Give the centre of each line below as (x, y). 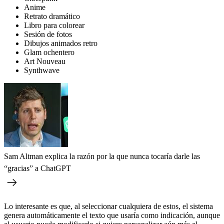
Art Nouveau (45, 61)
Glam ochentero (49, 52)
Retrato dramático (52, 16)
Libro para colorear (54, 25)
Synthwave (42, 70)
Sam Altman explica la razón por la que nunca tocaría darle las (102, 156)
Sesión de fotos (48, 34)
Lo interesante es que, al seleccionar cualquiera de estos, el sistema (108, 206)
